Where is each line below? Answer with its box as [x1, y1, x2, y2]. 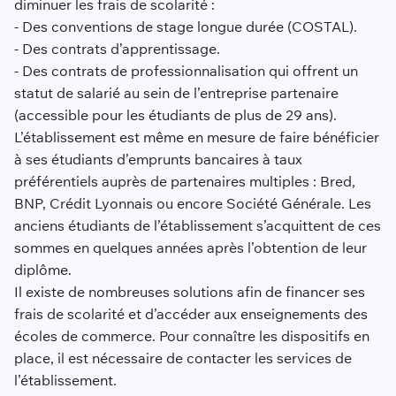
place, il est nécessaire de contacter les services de [13, 349, 352, 368]
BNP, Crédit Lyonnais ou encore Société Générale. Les [13, 194, 371, 213]
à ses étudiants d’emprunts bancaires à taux [13, 150, 302, 169]
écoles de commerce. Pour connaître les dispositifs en [13, 327, 369, 346]
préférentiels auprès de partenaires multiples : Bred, [13, 172, 355, 191]
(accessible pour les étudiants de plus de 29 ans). [13, 106, 337, 125]
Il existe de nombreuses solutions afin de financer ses [13, 283, 365, 301]
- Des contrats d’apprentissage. [13, 40, 220, 58]
